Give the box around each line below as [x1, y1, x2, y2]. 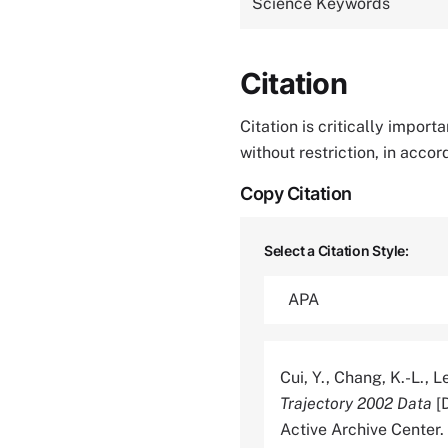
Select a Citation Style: [264, 242, 409, 259]
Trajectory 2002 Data [280, 394, 432, 414]
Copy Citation [240, 183, 352, 204]
